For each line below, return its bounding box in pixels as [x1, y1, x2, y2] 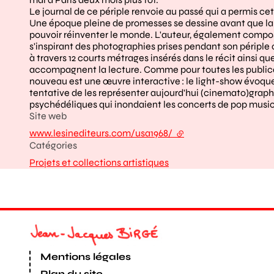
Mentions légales [40, 251, 131, 262]
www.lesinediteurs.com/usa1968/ [29, 127, 174, 139]
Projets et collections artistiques [29, 157, 169, 168]
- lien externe [174, 127, 232, 139]
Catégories [29, 139, 77, 151]
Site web [29, 110, 67, 122]
